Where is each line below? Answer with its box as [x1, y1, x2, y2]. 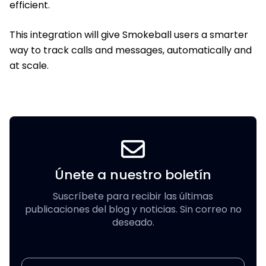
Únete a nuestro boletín [55, 165, 211, 184]
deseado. [112, 215, 154, 229]
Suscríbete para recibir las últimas [53, 189, 213, 203]
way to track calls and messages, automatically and [9, 43, 252, 57]
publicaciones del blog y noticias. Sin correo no [24, 202, 242, 216]
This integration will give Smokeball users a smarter [9, 27, 248, 42]
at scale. [9, 58, 49, 72]
